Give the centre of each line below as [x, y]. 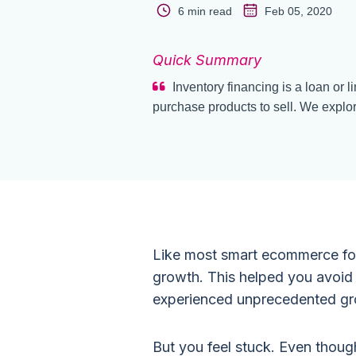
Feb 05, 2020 [297, 11]
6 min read [205, 11]
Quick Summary [207, 60]
